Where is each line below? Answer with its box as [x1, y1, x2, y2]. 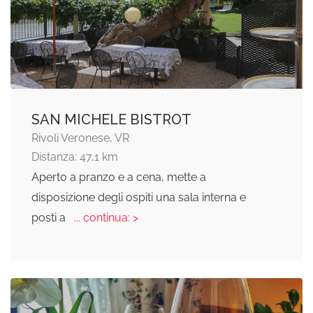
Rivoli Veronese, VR [31, 131, 129, 145]
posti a [31, 210, 68, 224]
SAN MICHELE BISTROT [31, 110, 191, 128]
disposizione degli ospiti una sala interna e [31, 190, 246, 204]
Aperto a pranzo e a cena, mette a [31, 170, 206, 184]
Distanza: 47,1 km [31, 150, 118, 163]
